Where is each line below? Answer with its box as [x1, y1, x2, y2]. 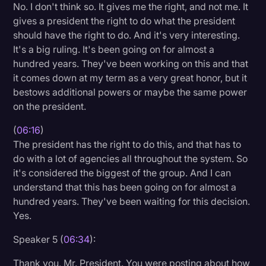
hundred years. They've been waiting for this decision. [13, 195, 251, 207]
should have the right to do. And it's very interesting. [13, 28, 240, 41]
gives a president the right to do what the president [13, 14, 236, 27]
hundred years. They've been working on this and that [13, 57, 249, 69]
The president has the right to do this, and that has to [13, 138, 242, 150]
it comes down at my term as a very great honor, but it [13, 71, 248, 84]
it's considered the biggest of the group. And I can [13, 166, 232, 179]
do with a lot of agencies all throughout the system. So [13, 152, 248, 164]
